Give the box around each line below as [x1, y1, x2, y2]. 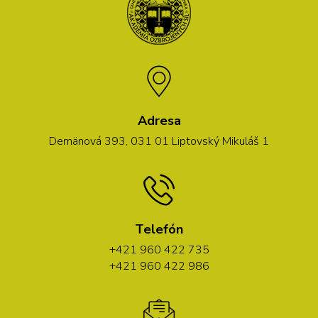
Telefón [135, 220, 183, 238]
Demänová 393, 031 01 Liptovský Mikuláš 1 [49, 133, 269, 149]
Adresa [137, 111, 181, 129]
